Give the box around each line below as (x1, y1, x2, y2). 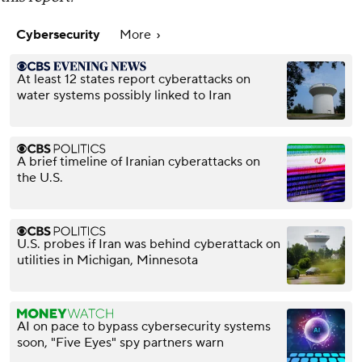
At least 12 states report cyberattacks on (17, 70, 250, 87)
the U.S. (17, 169, 63, 186)
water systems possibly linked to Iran (17, 86, 231, 103)
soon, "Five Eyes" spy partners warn (17, 334, 224, 351)
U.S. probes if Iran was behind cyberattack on (17, 235, 280, 252)
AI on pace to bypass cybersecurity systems (17, 318, 271, 335)
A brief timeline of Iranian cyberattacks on (17, 153, 260, 170)
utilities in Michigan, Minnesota (17, 251, 198, 268)
